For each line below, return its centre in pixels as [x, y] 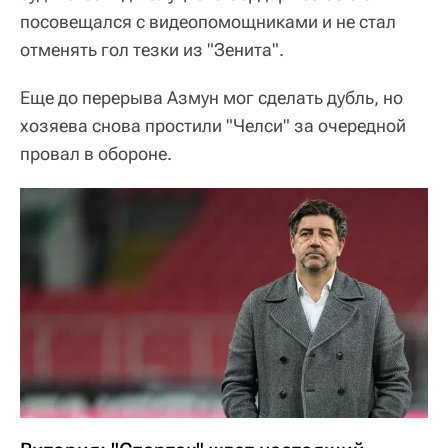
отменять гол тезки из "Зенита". [152, 49]
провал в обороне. [96, 153]
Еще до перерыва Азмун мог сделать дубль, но [211, 97]
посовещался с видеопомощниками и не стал [208, 21]
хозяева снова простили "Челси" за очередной [213, 125]
